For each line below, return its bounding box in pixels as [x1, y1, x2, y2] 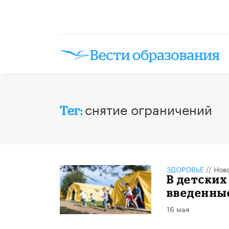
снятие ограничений [85, 98, 212, 118]
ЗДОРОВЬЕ [166, 163, 204, 174]
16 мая [166, 202, 189, 214]
